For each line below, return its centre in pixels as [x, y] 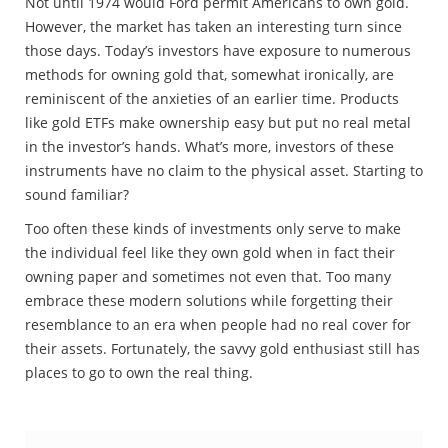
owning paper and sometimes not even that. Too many [208, 276]
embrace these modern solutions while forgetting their [209, 300]
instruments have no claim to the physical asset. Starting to [224, 170]
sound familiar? [77, 194]
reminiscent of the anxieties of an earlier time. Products [212, 98]
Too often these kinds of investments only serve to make [213, 228]
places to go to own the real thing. [139, 372]
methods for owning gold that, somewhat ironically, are [209, 74]
